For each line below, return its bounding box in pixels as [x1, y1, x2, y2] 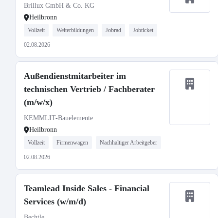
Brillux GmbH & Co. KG [24, 2, 94, 9]
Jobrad [106, 27, 121, 34]
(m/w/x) [24, 97, 53, 107]
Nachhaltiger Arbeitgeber [100, 139, 157, 146]
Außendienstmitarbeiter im [24, 71, 126, 81]
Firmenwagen [56, 139, 88, 146]
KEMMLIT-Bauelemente [24, 114, 93, 122]
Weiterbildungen [56, 27, 94, 34]
